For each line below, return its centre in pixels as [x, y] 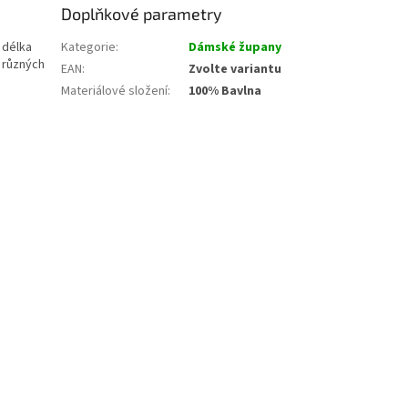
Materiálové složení [115, 92]
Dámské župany [235, 48]
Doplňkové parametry [142, 14]
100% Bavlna [225, 92]
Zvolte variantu [235, 70]
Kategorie [89, 48]
